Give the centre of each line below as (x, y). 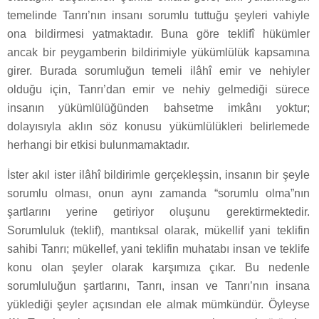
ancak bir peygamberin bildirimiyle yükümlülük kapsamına (158, 52)
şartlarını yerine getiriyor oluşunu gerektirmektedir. (158, 211)
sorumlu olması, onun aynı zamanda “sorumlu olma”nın (158, 193)
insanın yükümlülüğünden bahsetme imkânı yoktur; (158, 108)
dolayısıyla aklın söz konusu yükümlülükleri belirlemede (158, 126)
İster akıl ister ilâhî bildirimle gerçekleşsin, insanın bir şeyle (158, 174)
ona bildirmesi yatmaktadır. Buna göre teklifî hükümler (158, 33)
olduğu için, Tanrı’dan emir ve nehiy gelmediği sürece (158, 89)
